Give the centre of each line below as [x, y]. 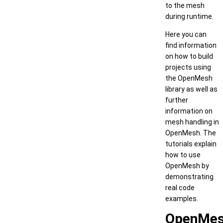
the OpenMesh [189, 78]
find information [191, 45]
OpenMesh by [187, 166]
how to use [183, 155]
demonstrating [189, 177]
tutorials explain [191, 144]
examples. [182, 199]
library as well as [191, 89]
